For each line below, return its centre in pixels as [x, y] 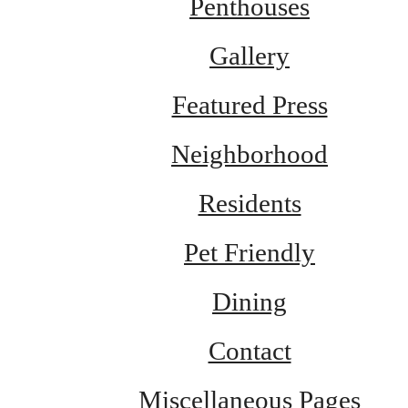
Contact [250, 351]
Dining [250, 302]
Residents [250, 204]
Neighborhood [250, 154]
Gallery [250, 56]
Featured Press [250, 105]
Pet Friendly [250, 253]
